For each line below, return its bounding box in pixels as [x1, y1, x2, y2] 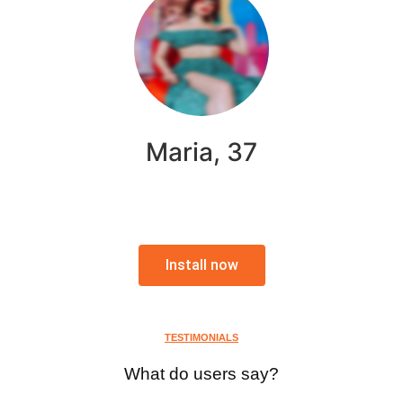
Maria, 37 [146, 136, 257, 167]
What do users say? [124, 363, 279, 383]
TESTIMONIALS [165, 331, 238, 343]
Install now [165, 255, 238, 273]
